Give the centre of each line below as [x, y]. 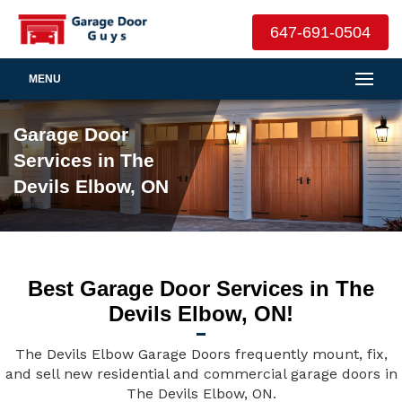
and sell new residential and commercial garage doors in [201, 374]
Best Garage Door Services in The [201, 288]
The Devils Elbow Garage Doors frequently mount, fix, [201, 354]
